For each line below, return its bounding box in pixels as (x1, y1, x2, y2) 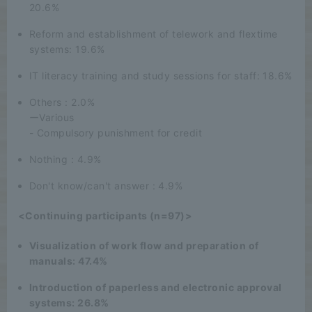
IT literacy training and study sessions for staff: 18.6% (29, 69, 292, 81)
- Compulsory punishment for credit (29, 126, 203, 139)
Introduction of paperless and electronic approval (29, 281, 282, 293)
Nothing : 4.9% (29, 153, 102, 165)
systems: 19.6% (29, 42, 105, 55)
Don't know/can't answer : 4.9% (29, 179, 183, 192)
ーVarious (29, 111, 75, 123)
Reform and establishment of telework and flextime (29, 27, 278, 40)
